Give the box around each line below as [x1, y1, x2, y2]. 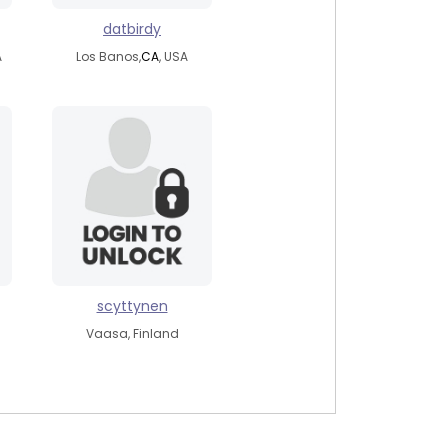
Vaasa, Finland [85, 325, 179, 342]
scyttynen [96, 296, 168, 316]
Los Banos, [76, 48, 141, 65]
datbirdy [103, 19, 161, 39]
